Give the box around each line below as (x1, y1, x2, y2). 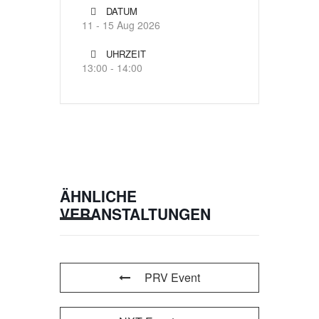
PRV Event (145, 268, 200, 286)
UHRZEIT (106, 46, 146, 61)
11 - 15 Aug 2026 (82, 17, 160, 32)
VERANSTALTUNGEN (60, 202, 211, 224)
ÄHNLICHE (60, 184, 137, 206)
